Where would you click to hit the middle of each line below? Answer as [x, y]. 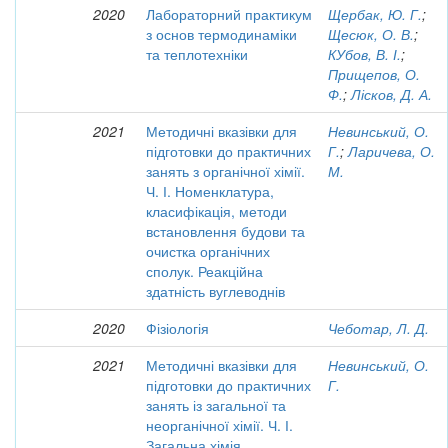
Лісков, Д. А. [391, 94]
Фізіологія [177, 328]
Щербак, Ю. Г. [375, 14]
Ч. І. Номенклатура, [210, 191]
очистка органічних [208, 251]
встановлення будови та [225, 231]
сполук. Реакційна [204, 271]
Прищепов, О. [374, 74]
